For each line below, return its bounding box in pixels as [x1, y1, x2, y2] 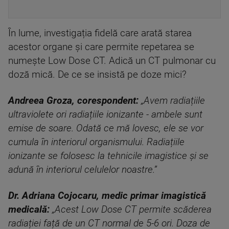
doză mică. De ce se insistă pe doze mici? [8, 69, 187, 80]
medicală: [8, 204, 52, 215]
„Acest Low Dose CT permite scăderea [52, 204, 212, 215]
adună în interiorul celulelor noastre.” [8, 164, 157, 175]
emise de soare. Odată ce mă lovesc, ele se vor [8, 123, 203, 134]
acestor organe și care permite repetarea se [8, 41, 194, 53]
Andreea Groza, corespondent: [8, 95, 141, 106]
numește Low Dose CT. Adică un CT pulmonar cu [8, 55, 216, 66]
